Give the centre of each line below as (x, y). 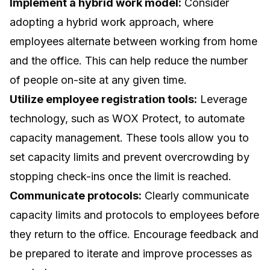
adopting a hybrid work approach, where (111, 22)
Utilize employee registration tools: (103, 99)
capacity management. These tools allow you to (129, 137)
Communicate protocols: (76, 195)
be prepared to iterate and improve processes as (131, 253)
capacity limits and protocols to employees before (134, 215)
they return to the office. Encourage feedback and (134, 234)
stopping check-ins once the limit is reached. (121, 176)
